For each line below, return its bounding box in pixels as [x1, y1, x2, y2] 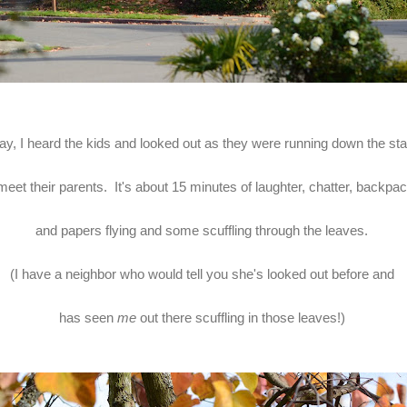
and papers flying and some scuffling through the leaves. [35, 222, 372, 238]
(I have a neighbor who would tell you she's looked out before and [9, 265, 398, 282]
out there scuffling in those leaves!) [139, 309, 349, 325]
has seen [58, 309, 117, 325]
